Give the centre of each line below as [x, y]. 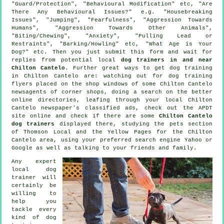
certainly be [34, 185]
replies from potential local [66, 60]
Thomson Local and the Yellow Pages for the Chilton [115, 132]
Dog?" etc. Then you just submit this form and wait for [112, 52]
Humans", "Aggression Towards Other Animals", [112, 28]
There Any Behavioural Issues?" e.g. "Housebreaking [112, 12]
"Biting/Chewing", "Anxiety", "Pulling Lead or [112, 36]
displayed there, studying [104, 124]
